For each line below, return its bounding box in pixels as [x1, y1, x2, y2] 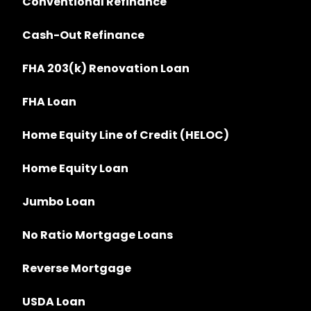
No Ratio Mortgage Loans [22, 227, 173, 244]
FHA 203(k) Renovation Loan [22, 60, 192, 77]
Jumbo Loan [22, 194, 95, 210]
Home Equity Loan [22, 160, 128, 177]
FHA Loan [22, 94, 76, 110]
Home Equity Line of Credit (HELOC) [22, 127, 229, 144]
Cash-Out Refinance [22, 27, 144, 44]
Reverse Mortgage [22, 260, 131, 277]
